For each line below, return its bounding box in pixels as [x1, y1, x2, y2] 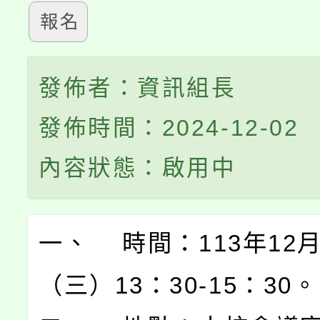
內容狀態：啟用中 [39, 155, 236, 181]
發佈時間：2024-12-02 [39, 115, 299, 141]
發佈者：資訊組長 [39, 75, 236, 101]
